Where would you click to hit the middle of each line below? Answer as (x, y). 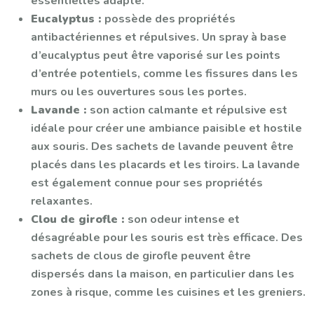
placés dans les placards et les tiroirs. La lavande (165, 164)
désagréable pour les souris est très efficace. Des (167, 237)
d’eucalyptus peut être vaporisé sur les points (156, 55)
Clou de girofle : (79, 219)
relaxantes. (62, 201)
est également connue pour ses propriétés (147, 183)
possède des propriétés (170, 19)
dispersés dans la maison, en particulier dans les (163, 274)
